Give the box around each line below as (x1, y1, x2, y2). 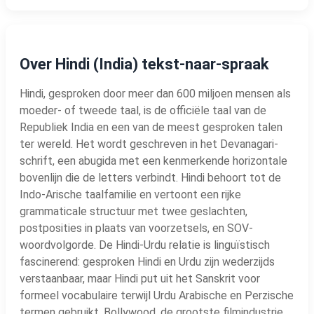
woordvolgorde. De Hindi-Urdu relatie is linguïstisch (20, 238, 270, 252)
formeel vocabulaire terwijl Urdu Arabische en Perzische (20, 288, 294, 302)
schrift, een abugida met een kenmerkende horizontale (20, 153, 287, 168)
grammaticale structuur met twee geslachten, (20, 204, 247, 218)
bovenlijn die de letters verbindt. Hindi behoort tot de (20, 170, 281, 184)
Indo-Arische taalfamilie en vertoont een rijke (20, 187, 241, 201)
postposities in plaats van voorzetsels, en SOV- (20, 221, 253, 235)
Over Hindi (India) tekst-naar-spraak (20, 55, 269, 73)
